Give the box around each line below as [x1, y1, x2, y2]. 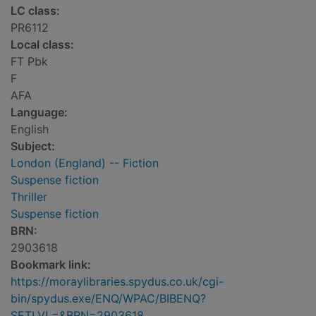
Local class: [11, 37, 74, 52]
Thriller [11, 190, 47, 205]
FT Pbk [11, 54, 48, 69]
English [11, 122, 49, 137]
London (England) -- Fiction [11, 156, 159, 171]
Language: [11, 105, 68, 120]
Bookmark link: [11, 257, 91, 272]
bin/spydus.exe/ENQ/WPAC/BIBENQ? [11, 291, 206, 306]
